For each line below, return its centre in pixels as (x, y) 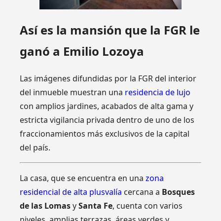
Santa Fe (95, 206)
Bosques (179, 192)
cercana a (142, 192)
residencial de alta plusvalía (71, 192)
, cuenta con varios (148, 206)
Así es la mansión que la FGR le (110, 30)
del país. (35, 148)
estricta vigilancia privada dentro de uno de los (107, 120)
